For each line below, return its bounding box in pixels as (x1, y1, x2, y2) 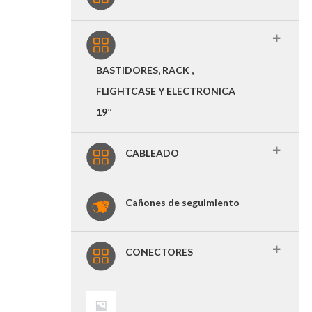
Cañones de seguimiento (125, 196, 240, 208)
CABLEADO (125, 147, 179, 159)
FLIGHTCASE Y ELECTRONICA (96, 85, 235, 97)
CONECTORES (125, 246, 193, 258)
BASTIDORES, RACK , (96, 64, 194, 76)
